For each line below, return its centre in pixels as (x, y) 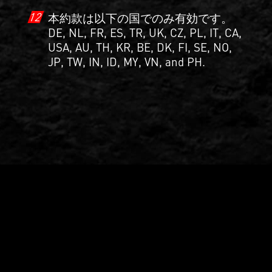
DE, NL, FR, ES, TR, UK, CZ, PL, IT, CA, (144, 32)
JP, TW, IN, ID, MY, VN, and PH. (126, 61)
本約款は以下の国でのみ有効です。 (140, 18)
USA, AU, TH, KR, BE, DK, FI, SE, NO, (140, 47)
